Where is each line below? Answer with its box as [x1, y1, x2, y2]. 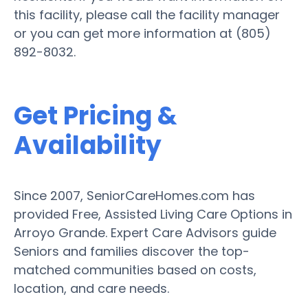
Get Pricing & [14, 98, 177, 133]
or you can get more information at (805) [14, 24, 271, 42]
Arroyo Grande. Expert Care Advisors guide [14, 223, 276, 241]
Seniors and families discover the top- [14, 242, 250, 260]
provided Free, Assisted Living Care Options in [14, 205, 292, 223]
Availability [14, 127, 162, 163]
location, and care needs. [14, 279, 169, 297]
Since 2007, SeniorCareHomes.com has [14, 186, 255, 204]
